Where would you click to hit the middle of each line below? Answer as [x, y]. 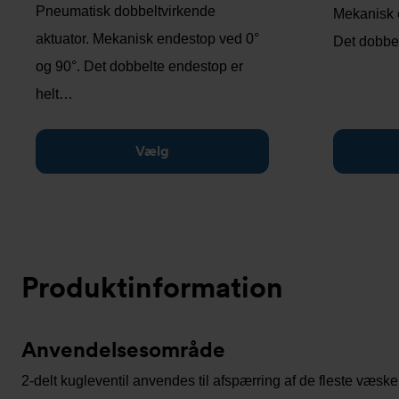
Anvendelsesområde [123, 350]
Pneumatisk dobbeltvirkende [126, 11]
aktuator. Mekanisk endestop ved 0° [147, 39]
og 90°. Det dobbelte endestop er [139, 66]
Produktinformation [152, 287]
